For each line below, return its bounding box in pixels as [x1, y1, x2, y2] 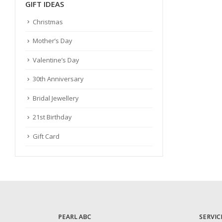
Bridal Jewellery [33, 93, 79, 103]
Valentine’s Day [33, 55, 79, 64]
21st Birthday [33, 112, 72, 122]
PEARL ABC [58, 213, 91, 221]
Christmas [33, 17, 63, 26]
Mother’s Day [33, 36, 72, 46]
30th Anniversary [33, 74, 84, 84]
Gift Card [33, 131, 59, 141]
